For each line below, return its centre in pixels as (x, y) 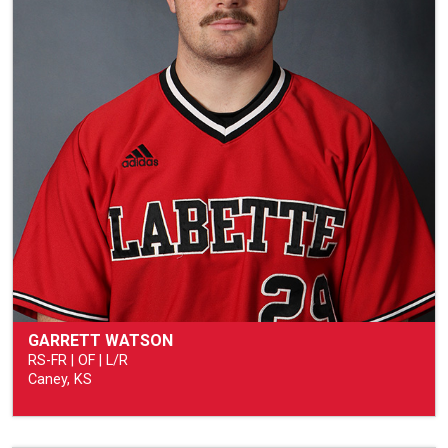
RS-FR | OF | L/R (78, 361)
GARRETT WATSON (100, 341)
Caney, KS (60, 380)
